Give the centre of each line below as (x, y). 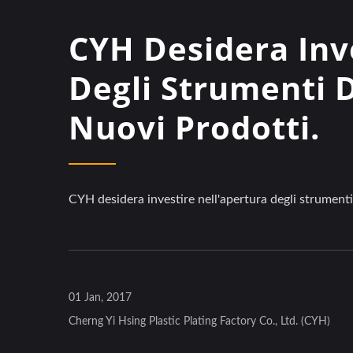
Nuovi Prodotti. (194, 127)
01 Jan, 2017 (100, 298)
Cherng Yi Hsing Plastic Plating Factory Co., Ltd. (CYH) (199, 321)
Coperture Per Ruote (175, 332)
